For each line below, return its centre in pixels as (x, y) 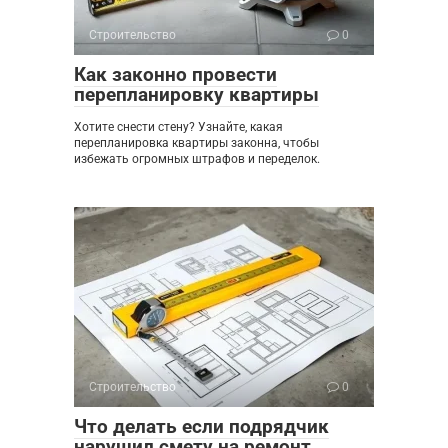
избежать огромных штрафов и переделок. (197, 159)
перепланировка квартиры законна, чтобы (196, 143)
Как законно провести (175, 75)
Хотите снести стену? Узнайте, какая (178, 127)
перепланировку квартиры (196, 95)
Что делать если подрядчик (201, 427)
